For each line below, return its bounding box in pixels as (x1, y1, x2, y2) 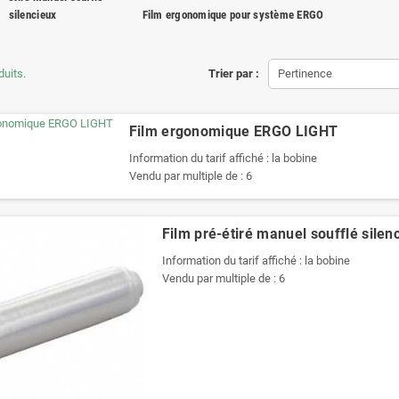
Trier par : (208, 67, 259, 80)
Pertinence (277, 67, 332, 80)
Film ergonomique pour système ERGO (142, 8, 324, 21)
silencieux (8, 8, 57, 21)
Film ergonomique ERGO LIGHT (128, 123, 338, 140)
